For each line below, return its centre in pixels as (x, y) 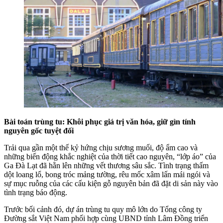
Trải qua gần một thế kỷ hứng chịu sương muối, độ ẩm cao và (101, 147)
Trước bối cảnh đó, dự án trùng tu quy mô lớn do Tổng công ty (103, 209)
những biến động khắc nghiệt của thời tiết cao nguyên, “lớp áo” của (110, 156)
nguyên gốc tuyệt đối (39, 130)
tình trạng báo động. (36, 192)
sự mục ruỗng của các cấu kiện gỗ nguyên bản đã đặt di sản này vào (111, 183)
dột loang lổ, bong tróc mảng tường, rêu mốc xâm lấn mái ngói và (107, 174)
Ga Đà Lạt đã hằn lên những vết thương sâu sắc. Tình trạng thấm (106, 165)
